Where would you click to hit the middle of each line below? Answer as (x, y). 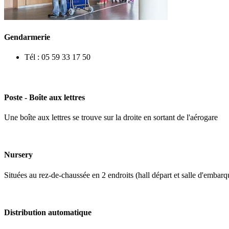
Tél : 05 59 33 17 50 (58, 57)
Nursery (18, 155)
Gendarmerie (27, 37)
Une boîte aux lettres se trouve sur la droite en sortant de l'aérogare (111, 118)
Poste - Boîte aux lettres (44, 97)
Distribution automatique (48, 212)
